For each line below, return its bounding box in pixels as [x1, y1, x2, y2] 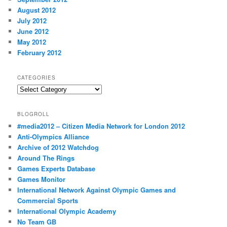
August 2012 [17, 5, 56, 15]
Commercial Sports [17, 196, 79, 206]
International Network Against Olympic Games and [17, 185, 176, 195]
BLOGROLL [17, 110, 50, 118]
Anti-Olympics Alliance [17, 132, 90, 142]
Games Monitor [17, 174, 66, 184]
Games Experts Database [17, 164, 96, 174]
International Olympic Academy [17, 206, 117, 216]
